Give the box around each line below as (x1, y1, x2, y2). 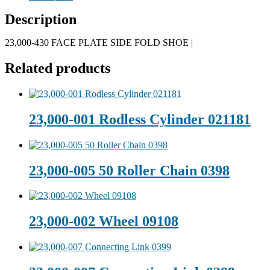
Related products (5, 60, 110, 76)
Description (5, 11, 77, 27)
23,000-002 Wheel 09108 (29, 213, 178, 230)
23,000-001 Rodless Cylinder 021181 (29, 111, 251, 127)
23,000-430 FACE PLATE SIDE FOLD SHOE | (5, 37, 193, 48)
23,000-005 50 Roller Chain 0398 (29, 162, 230, 178)
